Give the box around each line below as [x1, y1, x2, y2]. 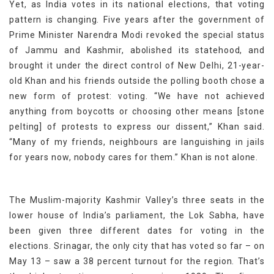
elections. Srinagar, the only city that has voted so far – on [9, 241, 265, 251]
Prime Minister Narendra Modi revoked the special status [9, 30, 265, 40]
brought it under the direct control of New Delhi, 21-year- [9, 61, 265, 71]
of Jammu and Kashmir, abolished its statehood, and [9, 45, 265, 56]
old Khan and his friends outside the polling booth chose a [9, 76, 265, 86]
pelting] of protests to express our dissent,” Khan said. [9, 122, 265, 132]
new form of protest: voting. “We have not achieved [9, 91, 265, 102]
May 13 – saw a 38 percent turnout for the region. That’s [9, 256, 265, 267]
